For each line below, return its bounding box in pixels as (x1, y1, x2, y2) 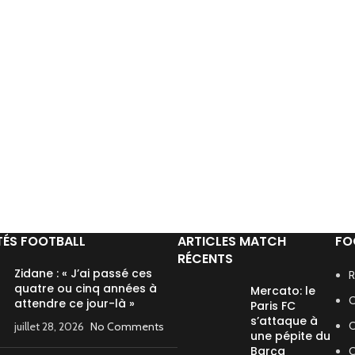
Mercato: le (250, 283, 315, 299)
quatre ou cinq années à (14, 281, 157, 296)
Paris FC (250, 298, 296, 314)
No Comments (90, 319, 164, 334)
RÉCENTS (177, 250, 233, 268)
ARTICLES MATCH (177, 232, 286, 250)
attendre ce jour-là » (14, 296, 135, 311)
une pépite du (250, 328, 330, 344)
